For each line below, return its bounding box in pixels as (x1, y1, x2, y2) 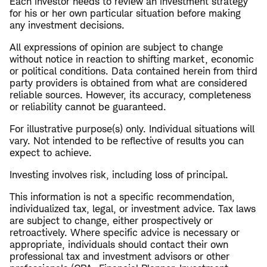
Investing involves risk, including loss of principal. (10, 169, 228, 181)
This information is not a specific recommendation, (10, 191, 235, 203)
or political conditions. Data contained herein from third (10, 65, 257, 77)
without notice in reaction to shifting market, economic (10, 53, 254, 66)
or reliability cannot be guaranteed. (10, 101, 166, 113)
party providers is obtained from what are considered (10, 77, 247, 89)
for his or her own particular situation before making (10, 7, 241, 20)
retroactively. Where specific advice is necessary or (10, 226, 240, 239)
